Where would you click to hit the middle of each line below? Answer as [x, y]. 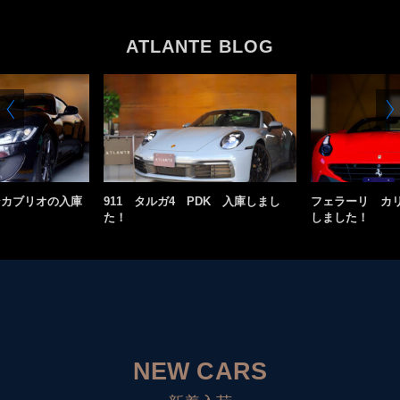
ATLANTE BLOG [200, 46]
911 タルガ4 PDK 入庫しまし [192, 201]
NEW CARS [200, 372]
